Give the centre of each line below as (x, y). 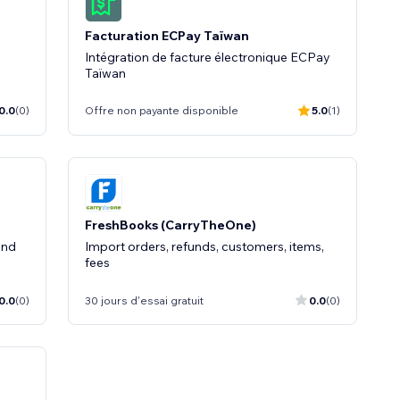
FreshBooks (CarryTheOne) (171, 225)
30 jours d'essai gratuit (144, 300)
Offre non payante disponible (162, 110)
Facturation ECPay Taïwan (167, 35)
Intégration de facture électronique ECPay (208, 57)
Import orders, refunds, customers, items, (204, 246)
